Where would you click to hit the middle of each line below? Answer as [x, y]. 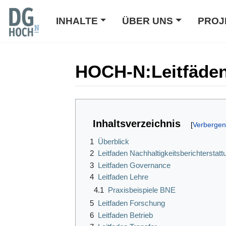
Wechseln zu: [99, 99]
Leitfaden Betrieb [125, 215]
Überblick [114, 141]
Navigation [143, 99]
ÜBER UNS [148, 21]
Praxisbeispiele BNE [142, 190]
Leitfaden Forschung [131, 203]
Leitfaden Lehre [123, 177]
